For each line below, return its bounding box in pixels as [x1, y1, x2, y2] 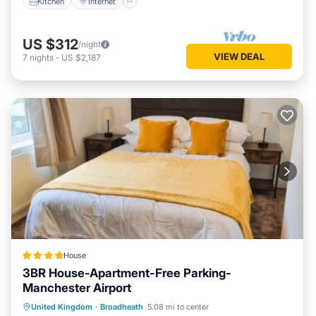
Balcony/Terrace [128, 301, 186, 311]
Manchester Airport [23, 281, 131, 295]
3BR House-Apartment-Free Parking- [23, 266, 232, 280]
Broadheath [100, 302, 143, 312]
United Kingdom [31, 302, 92, 312]
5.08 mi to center [147, 302, 209, 312]
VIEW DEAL [214, 50, 265, 62]
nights [30, 51, 54, 63]
